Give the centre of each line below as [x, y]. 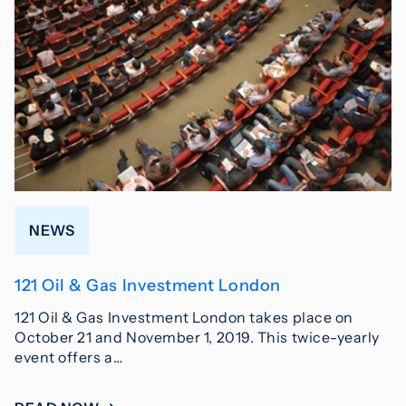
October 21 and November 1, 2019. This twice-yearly [198, 337]
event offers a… [69, 357]
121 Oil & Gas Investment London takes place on [184, 317]
